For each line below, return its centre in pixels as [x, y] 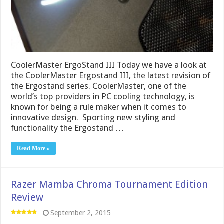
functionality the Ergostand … [68, 128]
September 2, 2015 [81, 213]
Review [27, 197]
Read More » [34, 148]
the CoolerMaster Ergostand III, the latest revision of [111, 75]
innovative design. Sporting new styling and [93, 117]
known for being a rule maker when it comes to [99, 107]
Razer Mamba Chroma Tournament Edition [110, 184]
